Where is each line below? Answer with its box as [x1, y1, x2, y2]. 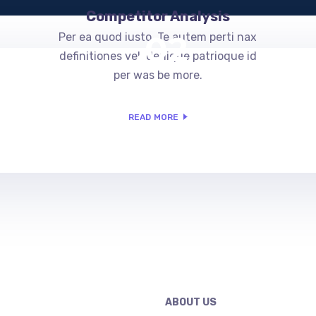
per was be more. [113, 68, 202, 82]
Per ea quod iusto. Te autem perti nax [59, 30, 257, 44]
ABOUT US [165, 296, 217, 308]
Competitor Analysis [85, 7, 230, 25]
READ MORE [128, 112, 179, 123]
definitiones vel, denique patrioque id [59, 49, 257, 63]
